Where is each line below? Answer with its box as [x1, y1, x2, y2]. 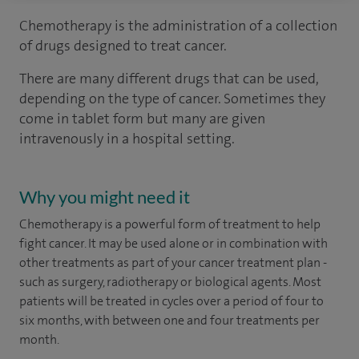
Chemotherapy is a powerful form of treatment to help [19, 216, 321, 232]
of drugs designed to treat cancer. [19, 36, 227, 55]
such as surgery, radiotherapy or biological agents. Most [19, 273, 321, 290]
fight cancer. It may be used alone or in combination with [19, 235, 328, 252]
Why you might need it [19, 186, 190, 208]
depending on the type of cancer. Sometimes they [19, 89, 325, 108]
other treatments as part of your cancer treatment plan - [19, 254, 327, 271]
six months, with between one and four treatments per [19, 312, 320, 329]
